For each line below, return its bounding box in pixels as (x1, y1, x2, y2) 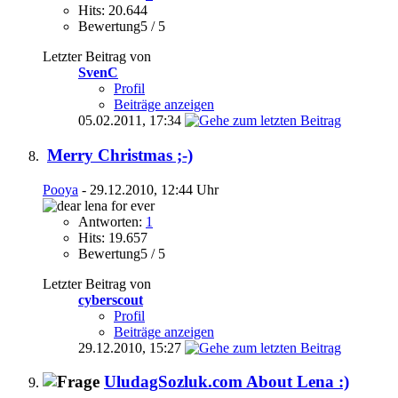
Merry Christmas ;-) (47, 145, 193, 164)
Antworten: (78, 213, 146, 229)
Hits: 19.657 (78, 229, 147, 245)
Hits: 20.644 (78, 3, 147, 19)
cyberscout (78, 291, 143, 307)
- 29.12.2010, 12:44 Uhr (78, 181, 219, 197)
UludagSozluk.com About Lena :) (104, 372, 349, 392)
